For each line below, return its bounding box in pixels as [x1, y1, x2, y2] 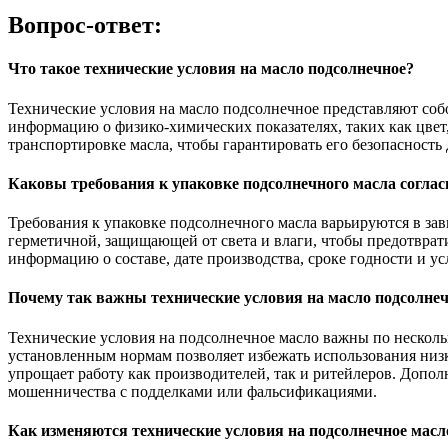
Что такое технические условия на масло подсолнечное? [8, 60, 414, 78]
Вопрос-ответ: [8, 12, 162, 39]
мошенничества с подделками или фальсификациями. [8, 382, 377, 400]
